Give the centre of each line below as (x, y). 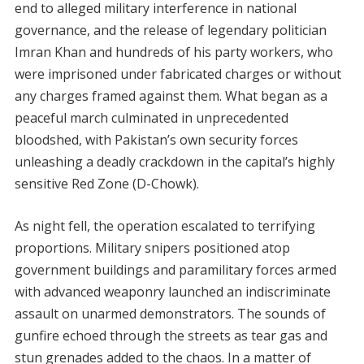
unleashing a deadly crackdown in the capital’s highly (174, 162)
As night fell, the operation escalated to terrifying (165, 226)
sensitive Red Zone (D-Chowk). (106, 184)
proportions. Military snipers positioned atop (152, 248)
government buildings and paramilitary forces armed (175, 270)
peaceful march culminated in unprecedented (151, 118)
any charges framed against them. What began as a (171, 96)
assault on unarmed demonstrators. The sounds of (170, 314)
